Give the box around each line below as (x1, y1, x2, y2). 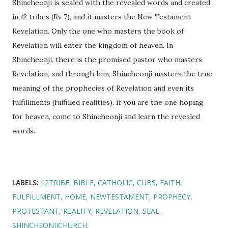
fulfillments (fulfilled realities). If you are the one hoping (12, 98, 204, 107)
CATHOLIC (98, 178, 133, 188)
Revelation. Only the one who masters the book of (12, 26, 184, 36)
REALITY (63, 206, 91, 216)
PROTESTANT (12, 206, 59, 216)
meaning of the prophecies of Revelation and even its (12, 83, 194, 93)
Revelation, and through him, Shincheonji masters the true (12, 69, 212, 79)
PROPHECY (153, 192, 190, 202)
